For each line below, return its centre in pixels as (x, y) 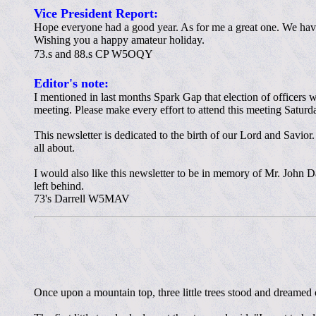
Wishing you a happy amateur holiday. (119, 40)
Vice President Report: (96, 14)
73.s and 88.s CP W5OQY (93, 54)
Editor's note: (71, 84)
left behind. (59, 186)
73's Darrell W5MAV (82, 199)
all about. (54, 148)
